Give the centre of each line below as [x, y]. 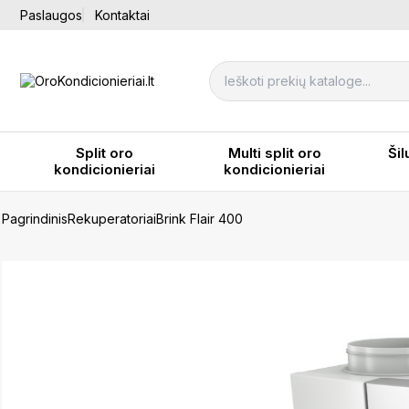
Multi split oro [274, 153]
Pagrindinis [35, 219]
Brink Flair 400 [199, 219]
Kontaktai [122, 15]
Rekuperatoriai [112, 219]
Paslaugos [51, 15]
